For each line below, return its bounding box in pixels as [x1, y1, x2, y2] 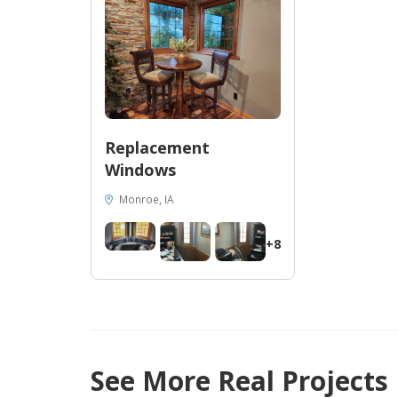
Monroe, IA [116, 192, 174, 207]
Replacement [105, 137, 210, 159]
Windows [105, 159, 176, 181]
